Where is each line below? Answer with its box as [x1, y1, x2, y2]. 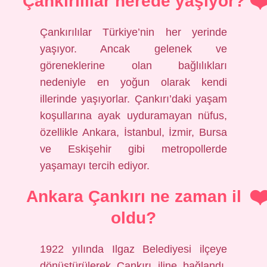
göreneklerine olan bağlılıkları [40, 60, 227, 72]
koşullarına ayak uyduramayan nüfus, [40, 110, 227, 122]
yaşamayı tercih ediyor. [40, 160, 150, 172]
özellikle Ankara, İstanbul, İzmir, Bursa [40, 126, 227, 138]
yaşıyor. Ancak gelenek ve [40, 43, 227, 55]
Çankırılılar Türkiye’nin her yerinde [40, 26, 227, 38]
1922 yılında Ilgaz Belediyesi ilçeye [40, 243, 227, 255]
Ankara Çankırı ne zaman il [26, 187, 241, 206]
